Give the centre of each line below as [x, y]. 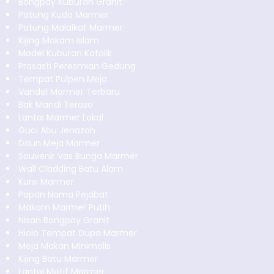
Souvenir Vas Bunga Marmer [78, 156]
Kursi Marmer [46, 181]
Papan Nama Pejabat [63, 194]
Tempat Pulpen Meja [63, 79]
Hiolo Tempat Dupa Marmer [78, 233]
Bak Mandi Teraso [56, 104]
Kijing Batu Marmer [58, 258]
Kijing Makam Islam [59, 40]
